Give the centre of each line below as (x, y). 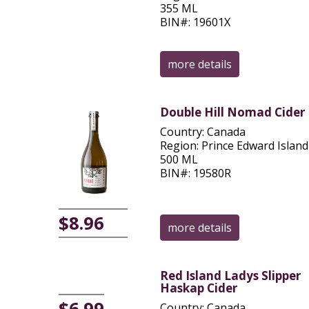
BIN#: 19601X (195, 22)
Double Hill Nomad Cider (232, 112)
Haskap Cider (198, 288)
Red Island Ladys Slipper (230, 276)
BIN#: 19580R (195, 173)
